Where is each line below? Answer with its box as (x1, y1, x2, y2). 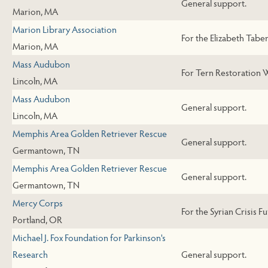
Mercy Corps (13, 196, 63, 209)
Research (13, 248, 48, 261)
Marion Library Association (13, 23, 117, 36)
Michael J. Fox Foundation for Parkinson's (13, 231, 166, 244)
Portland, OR (13, 213, 62, 226)
